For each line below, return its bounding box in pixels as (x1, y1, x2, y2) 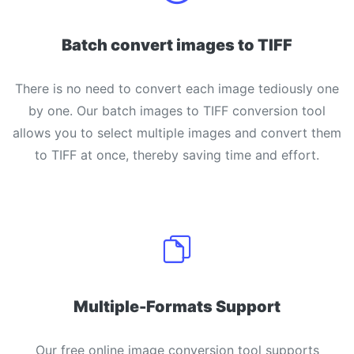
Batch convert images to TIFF (62, 36, 292, 55)
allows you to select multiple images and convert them (13, 125, 341, 141)
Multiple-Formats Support (73, 297, 281, 316)
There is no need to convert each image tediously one (15, 81, 339, 96)
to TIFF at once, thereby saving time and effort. (35, 147, 319, 163)
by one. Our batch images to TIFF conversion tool (28, 103, 326, 119)
